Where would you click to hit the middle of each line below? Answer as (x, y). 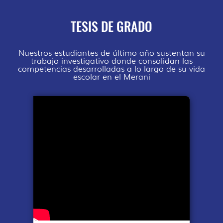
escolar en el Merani (111, 76)
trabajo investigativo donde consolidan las (111, 60)
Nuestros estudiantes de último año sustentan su (111, 53)
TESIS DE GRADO (111, 26)
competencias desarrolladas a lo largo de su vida (111, 68)
